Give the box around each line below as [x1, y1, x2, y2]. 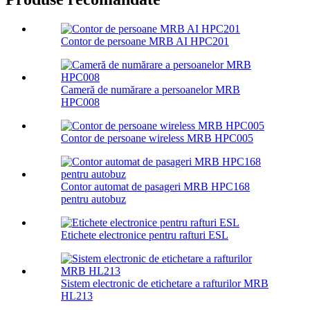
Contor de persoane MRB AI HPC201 [61, 35, 229, 48]
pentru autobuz [61, 193, 126, 206]
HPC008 [61, 96, 100, 109]
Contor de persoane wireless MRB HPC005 [61, 132, 253, 145]
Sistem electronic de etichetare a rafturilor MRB [61, 277, 268, 290]
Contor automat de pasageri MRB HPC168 [61, 181, 250, 193]
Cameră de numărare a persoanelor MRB [61, 84, 240, 96]
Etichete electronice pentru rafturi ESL [61, 229, 228, 241]
